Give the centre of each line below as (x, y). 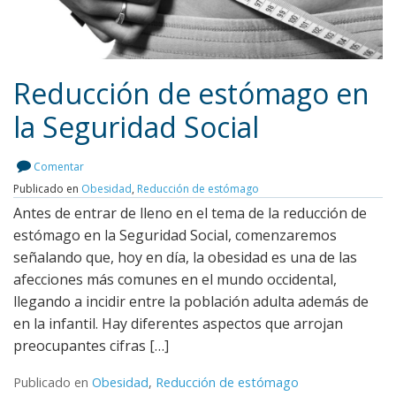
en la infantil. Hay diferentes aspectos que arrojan (178, 324)
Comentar (59, 167)
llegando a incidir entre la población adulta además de (191, 302)
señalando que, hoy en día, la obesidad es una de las (185, 258)
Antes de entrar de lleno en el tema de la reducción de (190, 213)
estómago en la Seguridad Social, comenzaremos (175, 236)
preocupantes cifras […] (91, 346)
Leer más (189, 165)
